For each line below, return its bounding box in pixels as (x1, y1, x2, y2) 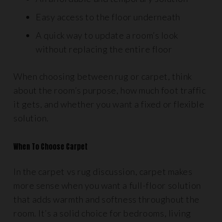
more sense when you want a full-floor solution (13, 180, 201, 191)
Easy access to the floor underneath (36, 11, 180, 22)
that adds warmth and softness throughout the (13, 194, 200, 205)
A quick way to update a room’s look (36, 30, 178, 41)
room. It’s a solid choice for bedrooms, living (13, 208, 191, 219)
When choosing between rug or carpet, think (13, 71, 192, 82)
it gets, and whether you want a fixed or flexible (13, 99, 205, 110)
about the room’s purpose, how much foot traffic (13, 85, 206, 96)
